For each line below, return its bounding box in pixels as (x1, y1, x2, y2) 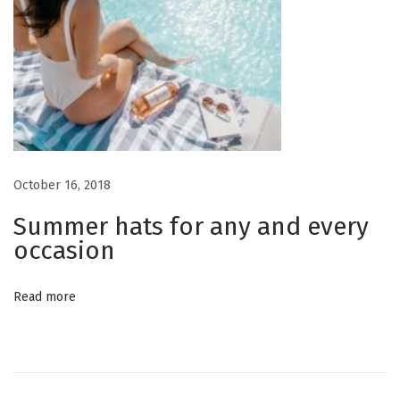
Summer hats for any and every (13, 211, 369, 241)
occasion (13, 235, 115, 265)
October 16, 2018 (13, 177, 111, 193)
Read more (13, 288, 76, 304)
